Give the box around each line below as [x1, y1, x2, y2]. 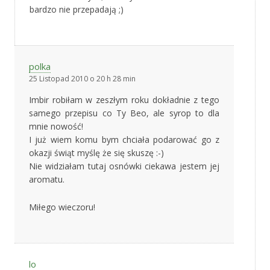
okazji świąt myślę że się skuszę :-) [29, 146, 164, 159]
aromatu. [29, 173, 64, 185]
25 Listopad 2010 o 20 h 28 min [29, 73, 136, 84]
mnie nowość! [29, 120, 83, 132]
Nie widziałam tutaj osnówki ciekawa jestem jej [29, 160, 219, 172]
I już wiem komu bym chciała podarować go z [29, 133, 219, 145]
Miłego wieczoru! [29, 201, 95, 213]
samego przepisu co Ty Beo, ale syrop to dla [29, 107, 219, 119]
